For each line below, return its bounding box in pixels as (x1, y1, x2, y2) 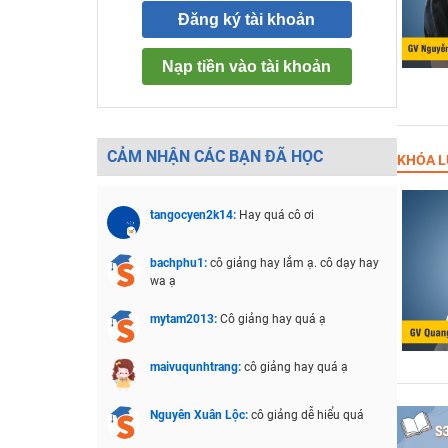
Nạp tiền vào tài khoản (162, 58, 331, 75)
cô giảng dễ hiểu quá (250, 408, 364, 422)
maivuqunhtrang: (149, 360, 244, 374)
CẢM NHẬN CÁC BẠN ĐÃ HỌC (106, 147, 323, 166)
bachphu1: (149, 256, 210, 270)
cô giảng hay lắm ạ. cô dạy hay (209, 256, 379, 270)
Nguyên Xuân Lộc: (149, 408, 251, 422)
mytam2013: (149, 312, 220, 326)
